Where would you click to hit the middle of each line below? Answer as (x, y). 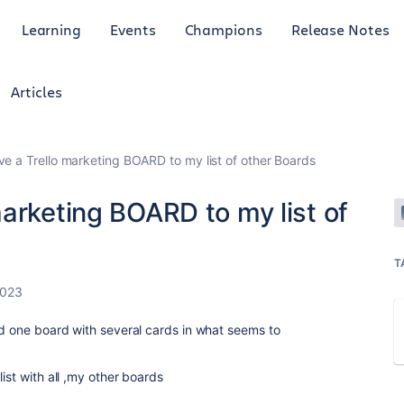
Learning (51, 29)
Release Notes (340, 29)
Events (133, 29)
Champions (223, 29)
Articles (37, 92)
